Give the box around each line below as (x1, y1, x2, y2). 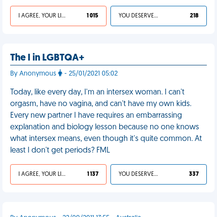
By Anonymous (10, 70, 58, 77)
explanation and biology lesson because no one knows (10, 124, 199, 131)
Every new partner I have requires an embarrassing (10, 112, 182, 120)
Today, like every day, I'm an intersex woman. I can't (10, 89, 185, 96)
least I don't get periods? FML (10, 147, 110, 155)
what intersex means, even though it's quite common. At (10, 135, 202, 143)
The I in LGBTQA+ (10, 53, 84, 63)
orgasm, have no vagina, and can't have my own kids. (10, 100, 191, 108)
